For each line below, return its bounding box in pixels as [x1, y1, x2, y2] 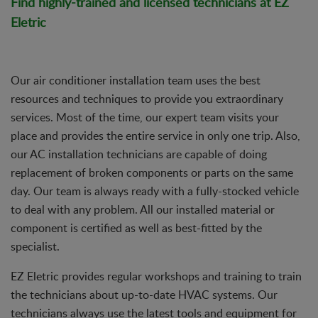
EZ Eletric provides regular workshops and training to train [11, 268, 302, 284]
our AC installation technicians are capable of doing [11, 146, 267, 162]
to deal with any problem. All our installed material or [11, 201, 275, 217]
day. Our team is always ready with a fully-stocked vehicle [11, 182, 299, 199]
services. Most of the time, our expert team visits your [11, 109, 279, 125]
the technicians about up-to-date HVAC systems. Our [11, 286, 278, 302]
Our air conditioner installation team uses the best [11, 72, 261, 88]
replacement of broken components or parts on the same [11, 164, 293, 180]
